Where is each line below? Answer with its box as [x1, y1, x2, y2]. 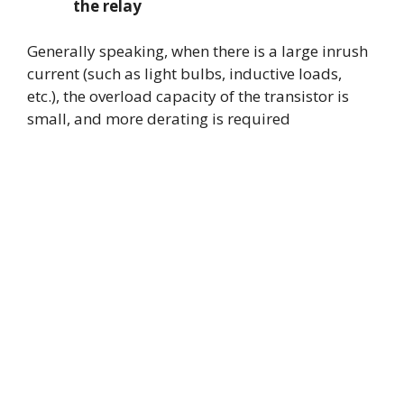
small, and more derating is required [27, 108, 290, 130]
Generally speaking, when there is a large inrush [27, 41, 368, 62]
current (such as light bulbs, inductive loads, [27, 63, 342, 85]
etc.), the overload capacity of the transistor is [27, 86, 349, 107]
